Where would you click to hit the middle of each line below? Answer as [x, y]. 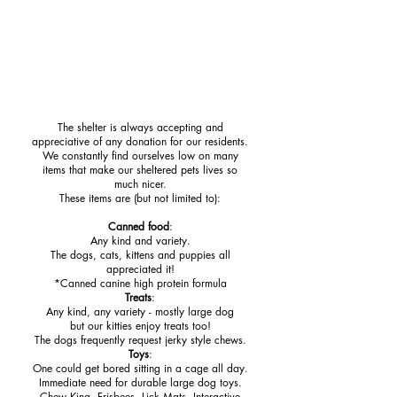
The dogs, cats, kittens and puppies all [140, 255]
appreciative [62, 141]
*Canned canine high [105, 283]
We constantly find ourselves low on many [140, 156]
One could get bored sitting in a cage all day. [140, 368]
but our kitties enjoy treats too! [140, 326]
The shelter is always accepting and [140, 127]
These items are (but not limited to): [140, 198]
